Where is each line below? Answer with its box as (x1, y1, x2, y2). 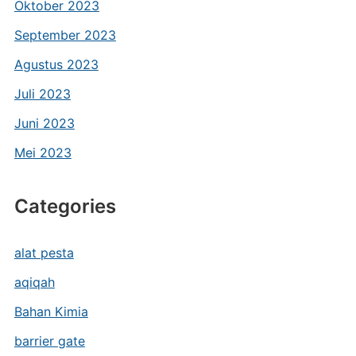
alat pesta (14, 245, 74, 261)
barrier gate (14, 333, 85, 349)
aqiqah (14, 274, 55, 290)
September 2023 (14, 27, 116, 43)
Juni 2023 (14, 115, 75, 131)
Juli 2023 (14, 86, 71, 102)
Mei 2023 (14, 145, 72, 161)
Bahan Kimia (14, 304, 88, 319)
